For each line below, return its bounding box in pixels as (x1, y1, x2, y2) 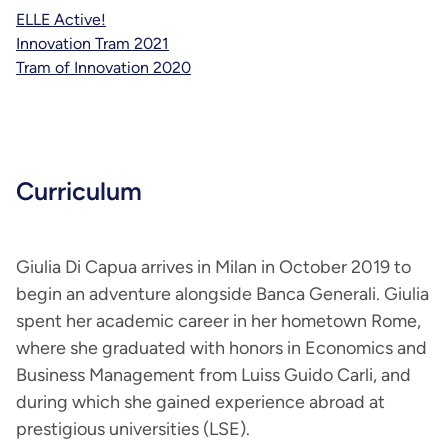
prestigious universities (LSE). (16, 418, 250, 440)
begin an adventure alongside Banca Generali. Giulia (16, 283, 429, 305)
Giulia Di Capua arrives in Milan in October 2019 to (16, 256, 411, 278)
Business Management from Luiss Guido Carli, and (16, 364, 411, 386)
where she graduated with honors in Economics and (16, 337, 427, 359)
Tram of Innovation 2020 (16, 58, 191, 77)
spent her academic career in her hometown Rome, (16, 310, 421, 332)
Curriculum (16, 176, 142, 206)
